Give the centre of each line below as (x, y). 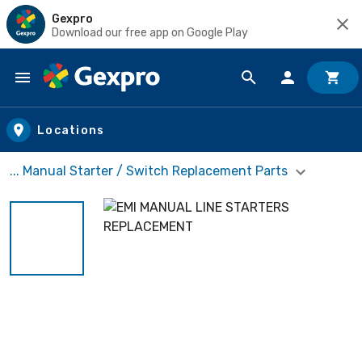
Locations (71, 130)
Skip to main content (85, 93)
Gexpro (72, 19)
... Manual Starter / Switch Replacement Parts (150, 171)
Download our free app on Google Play (150, 32)
